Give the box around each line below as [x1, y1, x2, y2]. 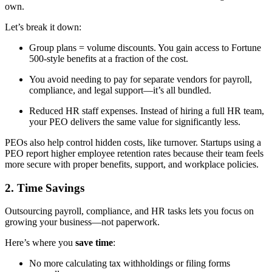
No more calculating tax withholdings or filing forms [29, 258, 230, 269]
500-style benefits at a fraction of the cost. [29, 53, 188, 64]
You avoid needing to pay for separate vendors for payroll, [29, 73, 252, 84]
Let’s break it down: [5, 21, 81, 32]
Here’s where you [5, 237, 75, 248]
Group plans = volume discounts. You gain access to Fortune [29, 42, 261, 53]
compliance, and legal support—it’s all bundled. [29, 84, 211, 95]
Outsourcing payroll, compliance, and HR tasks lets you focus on [5, 206, 254, 217]
